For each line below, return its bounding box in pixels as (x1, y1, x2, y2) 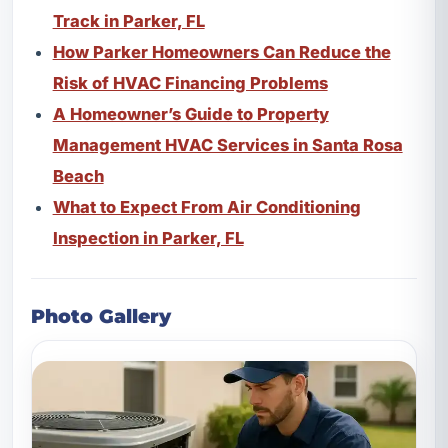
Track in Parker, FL (52, 10, 205, 31)
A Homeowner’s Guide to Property (52, 103, 329, 124)
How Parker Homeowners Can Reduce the (52, 41, 391, 62)
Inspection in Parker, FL (52, 227, 244, 248)
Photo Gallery (31, 303, 171, 328)
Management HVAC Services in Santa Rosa (52, 134, 403, 155)
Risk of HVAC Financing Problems (52, 72, 328, 93)
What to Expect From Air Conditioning (52, 196, 361, 217)
